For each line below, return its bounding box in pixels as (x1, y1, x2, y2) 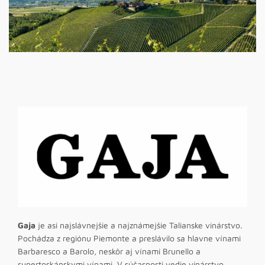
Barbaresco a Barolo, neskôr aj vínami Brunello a (18, 245, 201, 256)
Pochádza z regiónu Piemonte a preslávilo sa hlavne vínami (18, 232, 241, 243)
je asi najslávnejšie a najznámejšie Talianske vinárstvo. (35, 219, 243, 230)
